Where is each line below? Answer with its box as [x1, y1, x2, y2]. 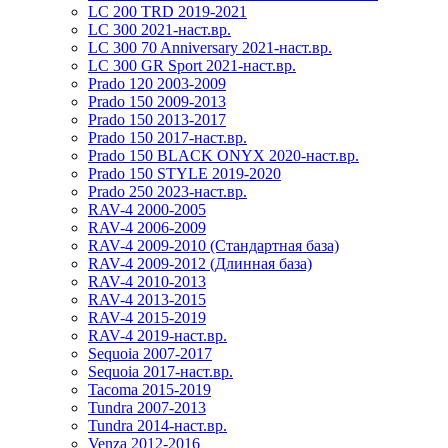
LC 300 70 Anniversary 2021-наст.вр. [88, 38, 332, 56]
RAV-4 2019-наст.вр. [88, 326, 227, 344]
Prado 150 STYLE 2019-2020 [88, 164, 281, 182]
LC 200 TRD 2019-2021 [88, 2, 247, 20]
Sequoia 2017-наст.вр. [88, 362, 233, 380]
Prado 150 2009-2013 [88, 92, 226, 110]
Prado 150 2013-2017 [88, 110, 226, 128]
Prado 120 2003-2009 [88, 74, 226, 92]
